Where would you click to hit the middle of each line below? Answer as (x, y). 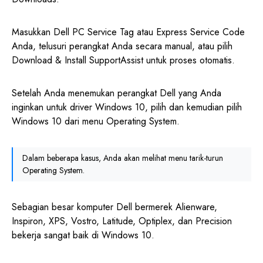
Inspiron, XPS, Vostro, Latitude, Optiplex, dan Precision (122, 221)
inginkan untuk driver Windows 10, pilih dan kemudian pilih (127, 107)
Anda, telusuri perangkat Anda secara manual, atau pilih (122, 46)
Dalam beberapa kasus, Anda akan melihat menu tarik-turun (123, 158)
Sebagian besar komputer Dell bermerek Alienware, (114, 207)
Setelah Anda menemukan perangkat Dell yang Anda (117, 93)
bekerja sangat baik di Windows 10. (83, 235)
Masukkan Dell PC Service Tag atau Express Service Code (128, 32)
